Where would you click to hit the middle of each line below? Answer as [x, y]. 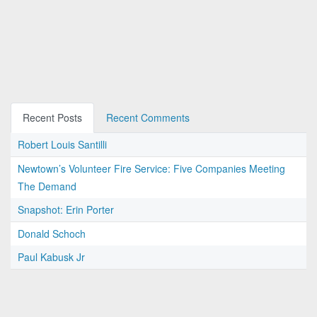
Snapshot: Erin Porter [66, 210]
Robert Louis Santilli [62, 145]
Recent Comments [148, 118]
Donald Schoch [52, 234]
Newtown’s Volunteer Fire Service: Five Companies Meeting [151, 169]
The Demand [47, 186]
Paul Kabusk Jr [51, 257]
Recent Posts [52, 118]
